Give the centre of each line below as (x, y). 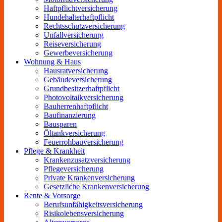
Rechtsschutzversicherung (84, 26)
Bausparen (60, 124)
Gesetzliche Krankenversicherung (96, 187)
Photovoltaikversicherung (83, 98)
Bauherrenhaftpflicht (76, 107)
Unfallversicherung (74, 35)
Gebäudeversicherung (78, 80)
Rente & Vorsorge (52, 196)
